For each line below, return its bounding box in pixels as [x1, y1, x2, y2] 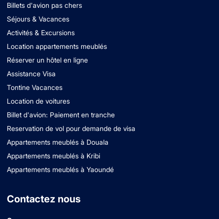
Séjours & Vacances [7, 15, 69, 23]
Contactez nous [7, 193, 81, 205]
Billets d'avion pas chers [7, 1, 82, 10]
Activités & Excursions [7, 28, 75, 37]
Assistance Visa [7, 69, 56, 78]
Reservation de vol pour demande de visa [7, 124, 135, 133]
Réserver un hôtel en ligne [7, 56, 88, 65]
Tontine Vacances [7, 83, 63, 92]
